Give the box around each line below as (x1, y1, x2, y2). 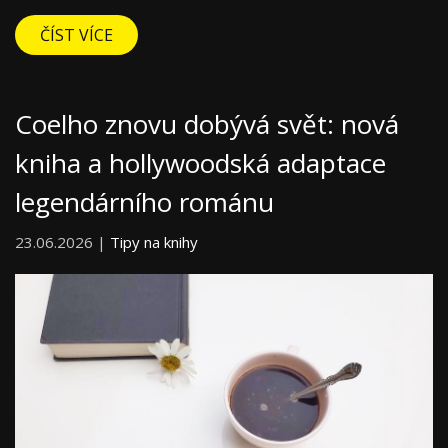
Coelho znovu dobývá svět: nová (15, 105, 399, 142)
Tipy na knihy (110, 231, 198, 252)
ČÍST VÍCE (40, 23, 113, 46)
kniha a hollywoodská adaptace (15, 144, 386, 181)
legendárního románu (15, 183, 274, 220)
